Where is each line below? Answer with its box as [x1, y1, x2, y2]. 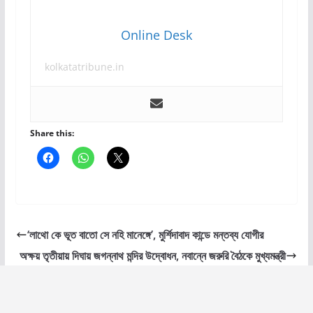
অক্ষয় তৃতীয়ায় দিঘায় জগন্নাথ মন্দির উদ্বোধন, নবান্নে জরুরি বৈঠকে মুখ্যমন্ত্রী [20, 248, 286, 264]
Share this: [29, 127, 74, 140]
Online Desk [120, 27, 192, 44]
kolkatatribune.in [44, 60, 124, 74]
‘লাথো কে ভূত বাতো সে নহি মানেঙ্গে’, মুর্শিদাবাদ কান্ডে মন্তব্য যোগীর [27, 227, 263, 243]
